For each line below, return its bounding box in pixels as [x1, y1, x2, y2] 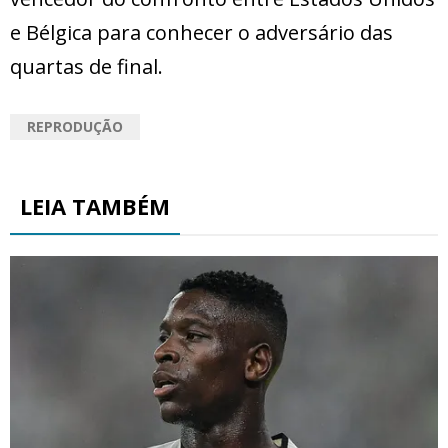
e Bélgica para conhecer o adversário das [10, 19, 393, 47]
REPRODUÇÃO [27, 117, 123, 137]
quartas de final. [10, 53, 163, 81]
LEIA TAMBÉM [20, 191, 170, 222]
